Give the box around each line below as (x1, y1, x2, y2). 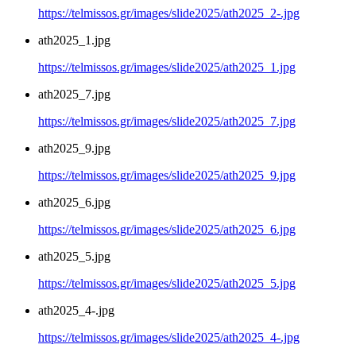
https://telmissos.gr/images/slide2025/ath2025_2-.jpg (38, 6, 300, 20)
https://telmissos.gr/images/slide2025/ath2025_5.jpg (38, 277, 296, 290)
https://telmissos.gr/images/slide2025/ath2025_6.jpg (38, 222, 296, 236)
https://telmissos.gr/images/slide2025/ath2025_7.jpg (38, 114, 296, 128)
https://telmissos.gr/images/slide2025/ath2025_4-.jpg (38, 331, 300, 344)
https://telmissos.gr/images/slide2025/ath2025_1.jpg (38, 60, 296, 74)
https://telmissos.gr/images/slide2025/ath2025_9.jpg (38, 168, 296, 182)
